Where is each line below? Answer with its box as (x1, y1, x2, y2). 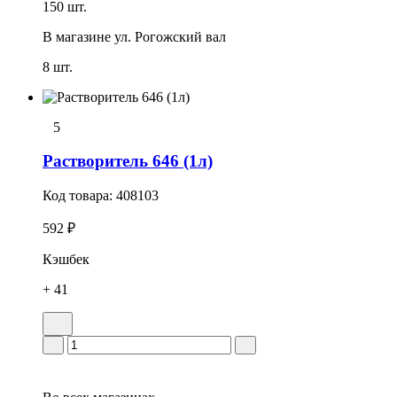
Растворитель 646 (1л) (43, 152, 213, 171)
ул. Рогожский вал (114, 28, 226, 44)
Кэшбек (43, 252, 90, 268)
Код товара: (43, 188, 116, 204)
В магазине (43, 28, 111, 44)
